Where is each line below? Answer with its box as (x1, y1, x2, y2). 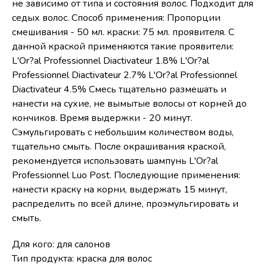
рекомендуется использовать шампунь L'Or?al (12, 154, 218, 167)
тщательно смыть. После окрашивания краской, (12, 140, 226, 153)
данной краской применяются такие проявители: (12, 40, 234, 53)
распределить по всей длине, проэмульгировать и (12, 197, 238, 210)
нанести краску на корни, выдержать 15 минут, (12, 183, 227, 196)
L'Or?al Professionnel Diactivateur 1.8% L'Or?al (12, 54, 209, 67)
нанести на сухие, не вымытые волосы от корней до (12, 97, 247, 110)
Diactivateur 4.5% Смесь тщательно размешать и (12, 83, 226, 96)
